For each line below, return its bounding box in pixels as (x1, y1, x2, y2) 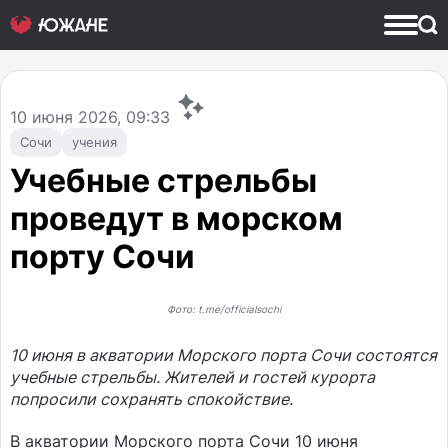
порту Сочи (10, 237, 195, 276)
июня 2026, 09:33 (27, 107, 175, 127)
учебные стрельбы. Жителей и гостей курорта (10, 367, 375, 387)
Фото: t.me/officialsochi (167, 303, 281, 315)
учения (72, 134, 117, 150)
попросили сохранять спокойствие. (10, 389, 293, 409)
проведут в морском (10, 199, 343, 238)
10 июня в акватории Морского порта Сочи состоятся (10, 345, 437, 365)
